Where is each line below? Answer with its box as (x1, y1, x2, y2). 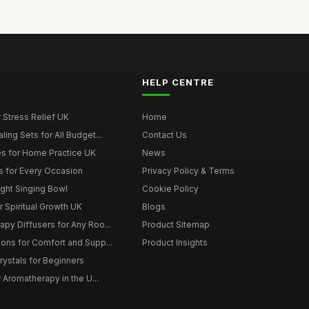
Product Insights (141, 237, 208, 248)
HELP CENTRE (141, 77, 214, 88)
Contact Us (141, 130, 187, 141)
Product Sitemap (141, 219, 210, 230)
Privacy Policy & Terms (141, 166, 235, 177)
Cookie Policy (141, 183, 199, 195)
